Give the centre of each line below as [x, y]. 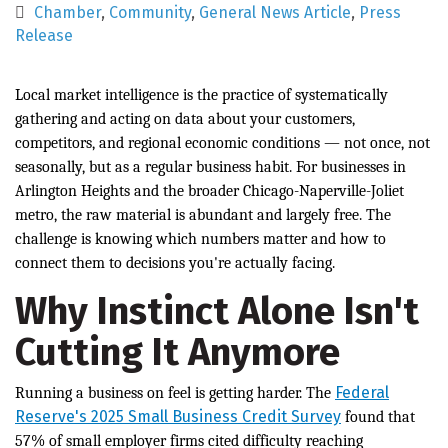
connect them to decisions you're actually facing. [175, 263]
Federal [362, 393]
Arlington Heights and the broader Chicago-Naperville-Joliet [209, 191]
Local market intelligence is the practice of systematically [201, 95]
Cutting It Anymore [177, 352]
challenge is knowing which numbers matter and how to [200, 239]
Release [44, 36]
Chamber [67, 13]
